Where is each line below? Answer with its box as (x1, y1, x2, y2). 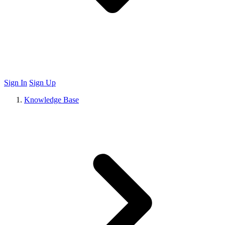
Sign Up (29, 78, 56, 87)
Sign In (4, 78, 27, 87)
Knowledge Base (24, 95, 79, 104)
